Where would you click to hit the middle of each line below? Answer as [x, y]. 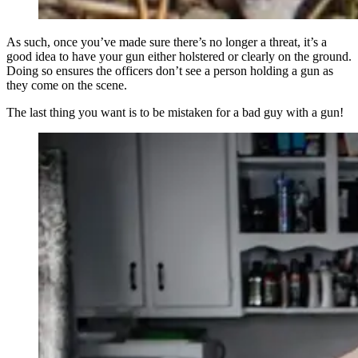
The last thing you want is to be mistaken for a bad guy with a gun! [178, 112]
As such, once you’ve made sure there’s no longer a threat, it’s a [167, 42]
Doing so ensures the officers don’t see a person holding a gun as [170, 70]
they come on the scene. [67, 85]
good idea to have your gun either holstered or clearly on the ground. [179, 56]
